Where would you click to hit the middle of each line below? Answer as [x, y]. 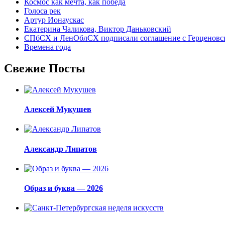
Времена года [47, 47]
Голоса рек [42, 11]
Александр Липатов [61, 149]
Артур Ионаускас [54, 20]
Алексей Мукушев [58, 109]
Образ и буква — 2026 [64, 188]
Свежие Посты [45, 68]
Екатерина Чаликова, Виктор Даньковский [98, 29]
